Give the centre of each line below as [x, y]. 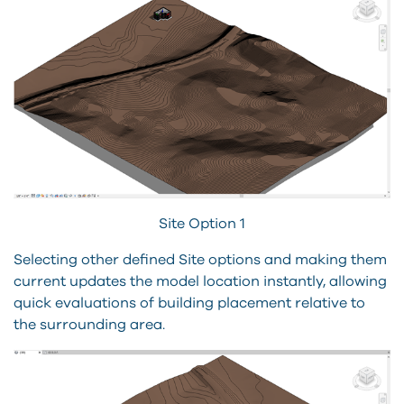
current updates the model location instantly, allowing [200, 281]
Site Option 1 [202, 223]
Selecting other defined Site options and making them [200, 259]
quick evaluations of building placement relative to [189, 303]
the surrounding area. [89, 324]
